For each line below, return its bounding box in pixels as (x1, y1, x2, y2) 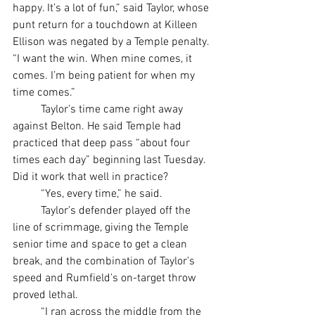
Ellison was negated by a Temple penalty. (13, 35, 212, 50)
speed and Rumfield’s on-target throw (13, 271, 199, 286)
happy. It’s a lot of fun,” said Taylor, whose (13, 1, 212, 16)
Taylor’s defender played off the (13, 204, 41, 219)
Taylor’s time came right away (13, 103, 41, 117)
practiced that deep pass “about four (13, 136, 193, 151)
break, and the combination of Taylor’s (13, 255, 198, 269)
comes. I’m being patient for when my (13, 69, 198, 84)
